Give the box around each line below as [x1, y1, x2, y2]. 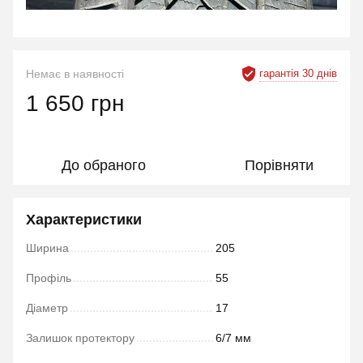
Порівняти [244, 157, 314, 173]
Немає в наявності [26, 67, 124, 80]
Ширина [26, 241, 69, 254]
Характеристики [26, 211, 142, 228]
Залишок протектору [26, 331, 135, 344]
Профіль [26, 271, 71, 284]
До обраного [62, 157, 146, 173]
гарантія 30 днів [259, 66, 337, 79]
